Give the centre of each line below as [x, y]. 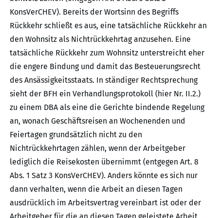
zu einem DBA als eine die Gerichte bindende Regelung [107, 108]
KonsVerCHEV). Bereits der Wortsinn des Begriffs [94, 12]
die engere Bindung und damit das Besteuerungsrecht [105, 67]
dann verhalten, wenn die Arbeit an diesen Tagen [96, 189]
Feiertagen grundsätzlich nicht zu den [76, 135]
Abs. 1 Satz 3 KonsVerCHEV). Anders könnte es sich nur [104, 176]
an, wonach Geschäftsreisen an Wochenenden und [98, 121]
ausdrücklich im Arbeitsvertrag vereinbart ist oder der [105, 203]
